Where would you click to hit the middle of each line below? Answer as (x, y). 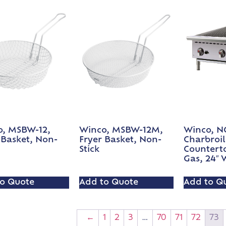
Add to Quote (109, 183)
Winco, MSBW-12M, (121, 131)
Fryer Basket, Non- (121, 140)
